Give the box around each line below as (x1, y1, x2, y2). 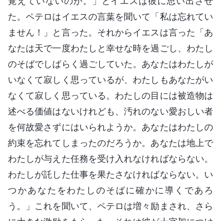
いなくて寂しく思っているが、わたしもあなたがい (8, 74, 213, 85)
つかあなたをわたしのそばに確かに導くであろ (8, 184, 213, 195)
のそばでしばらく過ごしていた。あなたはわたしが (8, 58, 213, 69)
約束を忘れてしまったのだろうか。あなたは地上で (8, 137, 213, 148)
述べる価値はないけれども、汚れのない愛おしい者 (8, 106, 213, 116)
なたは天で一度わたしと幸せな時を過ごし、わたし (8, 42, 213, 53)
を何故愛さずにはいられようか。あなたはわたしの (8, 121, 213, 132)
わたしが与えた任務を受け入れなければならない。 (8, 153, 213, 164)
